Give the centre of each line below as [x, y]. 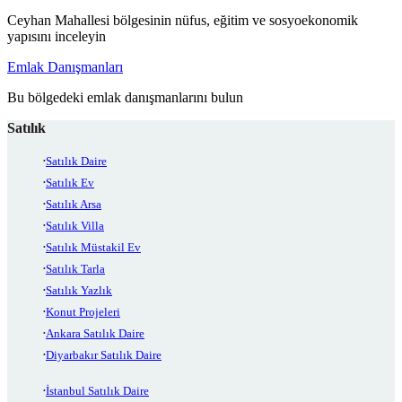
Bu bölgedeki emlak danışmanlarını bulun [125, 98]
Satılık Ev [70, 183]
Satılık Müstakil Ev [93, 248]
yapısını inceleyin [57, 37]
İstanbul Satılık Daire [97, 391]
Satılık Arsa [74, 205]
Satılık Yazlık [79, 291]
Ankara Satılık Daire [95, 334]
